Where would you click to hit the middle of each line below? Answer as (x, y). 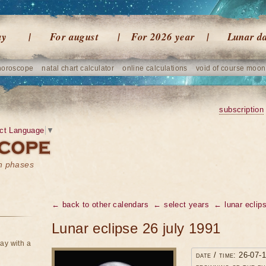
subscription (242, 110)
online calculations (155, 68)
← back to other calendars (100, 205)
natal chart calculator (78, 68)
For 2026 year (163, 37)
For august (74, 37)
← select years (181, 205)
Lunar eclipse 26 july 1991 (136, 228)
